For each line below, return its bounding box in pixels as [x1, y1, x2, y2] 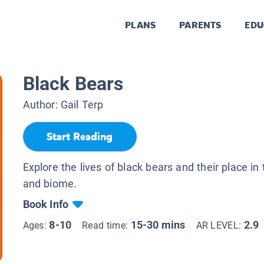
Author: [22, 98, 61, 111]
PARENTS [179, 19, 222, 32]
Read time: [82, 219, 131, 231]
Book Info [22, 197, 69, 210]
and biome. [22, 177, 77, 190]
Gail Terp [60, 98, 104, 111]
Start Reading [47, 130, 113, 144]
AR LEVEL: [196, 219, 244, 231]
